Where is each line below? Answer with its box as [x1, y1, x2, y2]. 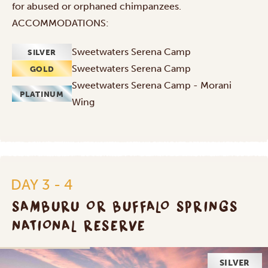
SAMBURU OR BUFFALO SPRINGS [12, 194, 239, 218]
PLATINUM [20, 90, 64, 99]
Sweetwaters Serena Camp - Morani [72, 79, 232, 91]
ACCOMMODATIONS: [12, 17, 109, 29]
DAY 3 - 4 [11, 175, 73, 193]
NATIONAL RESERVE [12, 214, 147, 237]
